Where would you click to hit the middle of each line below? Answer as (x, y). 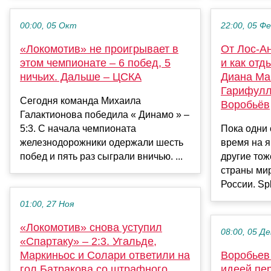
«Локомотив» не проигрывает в (99, 49)
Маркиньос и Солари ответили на (105, 256)
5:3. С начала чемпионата (78, 129)
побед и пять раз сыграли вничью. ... (101, 157)
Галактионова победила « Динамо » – (105, 115)
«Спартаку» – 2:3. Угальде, (88, 242)
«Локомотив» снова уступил (91, 228)
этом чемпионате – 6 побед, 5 (95, 63)
